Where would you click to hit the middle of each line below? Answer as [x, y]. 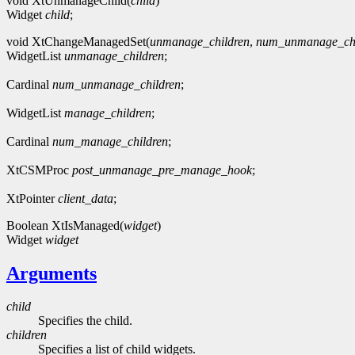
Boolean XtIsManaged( [65, 225]
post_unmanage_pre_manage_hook [162, 170]
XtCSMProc [39, 170]
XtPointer [32, 198]
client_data [86, 198]
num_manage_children [110, 141]
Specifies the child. [85, 321]
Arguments [52, 273]
